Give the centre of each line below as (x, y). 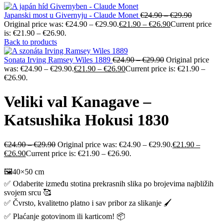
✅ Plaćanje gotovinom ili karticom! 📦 (65, 216)
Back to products (30, 42)
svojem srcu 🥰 (28, 192)
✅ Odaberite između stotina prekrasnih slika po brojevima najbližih (109, 183)
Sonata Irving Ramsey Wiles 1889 (58, 60)
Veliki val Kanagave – (78, 102)
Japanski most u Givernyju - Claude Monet (72, 15)
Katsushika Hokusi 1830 (86, 120)
